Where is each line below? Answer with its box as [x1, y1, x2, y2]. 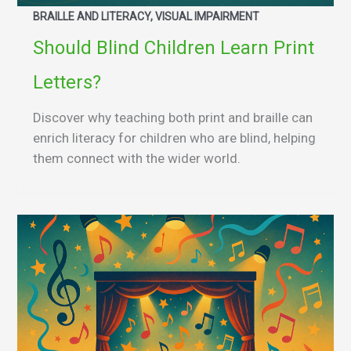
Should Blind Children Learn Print [33, 36, 314, 59]
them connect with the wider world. [33, 150, 241, 166]
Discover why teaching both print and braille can [33, 109, 313, 125]
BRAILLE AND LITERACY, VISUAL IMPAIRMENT [33, 9, 259, 23]
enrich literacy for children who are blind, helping [33, 129, 316, 146]
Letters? [33, 71, 101, 93]
